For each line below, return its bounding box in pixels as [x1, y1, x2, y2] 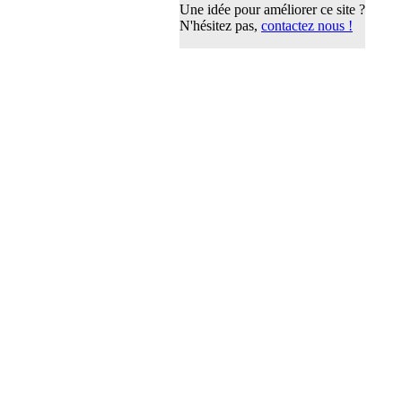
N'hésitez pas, [179, 18, 261, 33]
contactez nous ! [261, 18, 353, 33]
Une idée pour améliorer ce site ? [179, 2, 365, 17]
